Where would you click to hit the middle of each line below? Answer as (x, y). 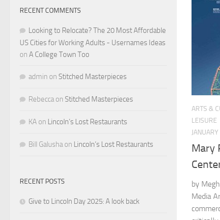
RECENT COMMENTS (50, 10)
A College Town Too (59, 54)
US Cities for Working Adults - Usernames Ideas (93, 42)
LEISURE (204, 121)
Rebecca (41, 99)
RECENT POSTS (42, 181)
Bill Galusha (46, 144)
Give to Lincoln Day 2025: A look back (84, 201)
